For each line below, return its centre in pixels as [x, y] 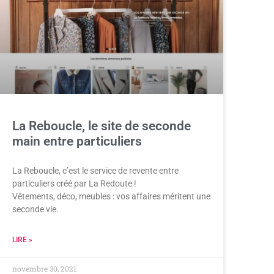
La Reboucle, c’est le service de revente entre [95, 170]
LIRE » [22, 239]
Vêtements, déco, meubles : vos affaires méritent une [111, 196]
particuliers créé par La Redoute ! [74, 183]
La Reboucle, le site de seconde [102, 126]
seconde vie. [35, 209]
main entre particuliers [77, 141]
